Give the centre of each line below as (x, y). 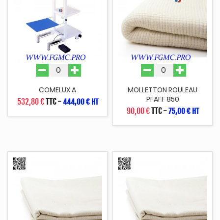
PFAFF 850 (163, 99)
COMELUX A (57, 90)
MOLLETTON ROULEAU (163, 90)
